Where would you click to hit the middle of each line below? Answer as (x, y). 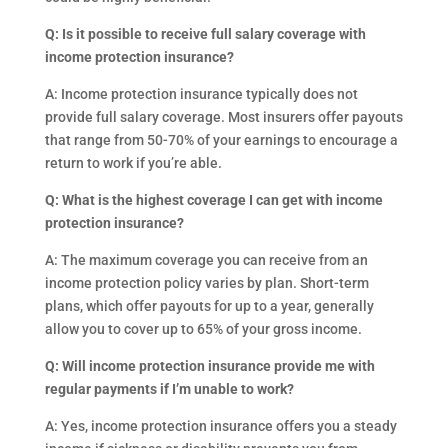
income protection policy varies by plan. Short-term (206, 283)
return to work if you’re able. (133, 163)
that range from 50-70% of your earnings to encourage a (221, 140)
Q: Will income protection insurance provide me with (209, 366)
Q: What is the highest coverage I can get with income (213, 200)
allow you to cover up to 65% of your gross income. (203, 329)
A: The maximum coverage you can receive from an (206, 260)
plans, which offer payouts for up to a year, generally (209, 306)
